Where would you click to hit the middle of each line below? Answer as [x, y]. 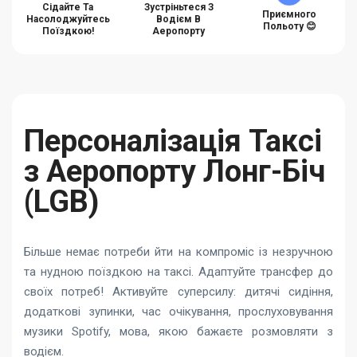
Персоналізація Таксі [173, 141]
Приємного [289, 14]
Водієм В [178, 19]
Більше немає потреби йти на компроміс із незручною [178, 251]
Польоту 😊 [289, 26]
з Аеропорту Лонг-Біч [175, 171]
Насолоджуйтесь [68, 19]
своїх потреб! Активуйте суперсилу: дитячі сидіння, [178, 291]
